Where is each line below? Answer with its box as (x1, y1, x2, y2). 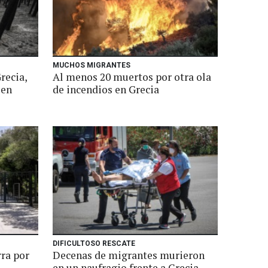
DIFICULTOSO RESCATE (53, 239, 135, 248)
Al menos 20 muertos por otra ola (53, 70, 211, 84)
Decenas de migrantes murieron (53, 248, 205, 262)
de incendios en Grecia (53, 83, 159, 96)
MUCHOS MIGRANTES (53, 61, 130, 69)
